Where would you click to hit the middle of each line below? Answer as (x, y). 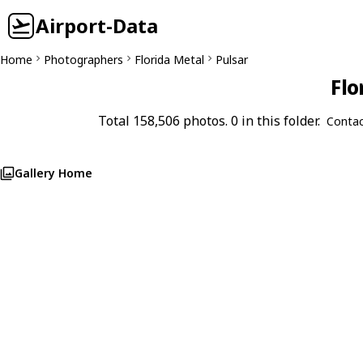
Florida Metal (169, 60)
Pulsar (232, 60)
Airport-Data (97, 26)
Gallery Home (53, 173)
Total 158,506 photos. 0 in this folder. (209, 121)
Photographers (83, 60)
